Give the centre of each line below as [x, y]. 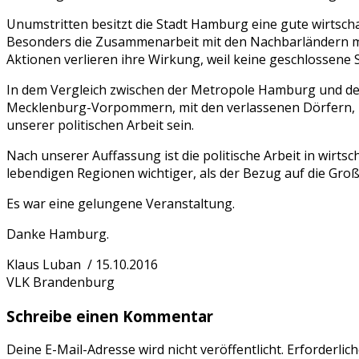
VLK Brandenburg [61, 282]
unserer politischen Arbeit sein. [100, 125]
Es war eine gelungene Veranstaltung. [121, 203]
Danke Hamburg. [58, 234]
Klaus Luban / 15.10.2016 [82, 264]
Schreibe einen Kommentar [110, 316]
